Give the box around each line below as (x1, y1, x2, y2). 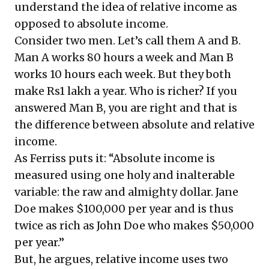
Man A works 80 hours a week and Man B (14, 50, 234, 64)
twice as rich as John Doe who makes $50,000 (14, 218, 254, 232)
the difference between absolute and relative (14, 117, 255, 131)
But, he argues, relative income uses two (14, 252, 228, 266)
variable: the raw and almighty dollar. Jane (14, 184, 238, 199)
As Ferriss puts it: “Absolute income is (14, 151, 215, 165)
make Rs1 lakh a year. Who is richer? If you (14, 83, 237, 98)
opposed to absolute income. (14, 16, 168, 31)
